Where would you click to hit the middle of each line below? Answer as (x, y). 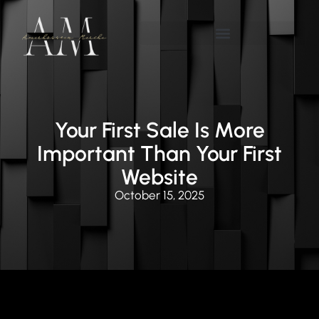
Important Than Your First (159, 153)
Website (159, 177)
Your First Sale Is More (159, 130)
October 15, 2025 (159, 195)
